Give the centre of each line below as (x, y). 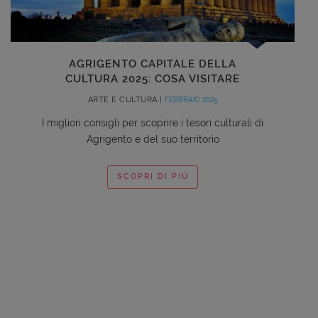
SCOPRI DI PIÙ (153, 177)
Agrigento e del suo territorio (153, 139)
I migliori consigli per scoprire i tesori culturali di (153, 122)
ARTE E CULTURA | (126, 99)
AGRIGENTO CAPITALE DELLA (153, 64)
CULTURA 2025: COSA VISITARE (153, 78)
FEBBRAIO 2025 (191, 99)
